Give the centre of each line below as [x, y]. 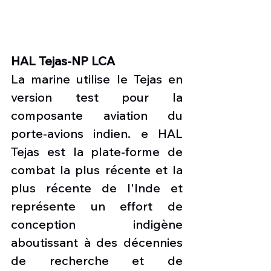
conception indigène [97, 224]
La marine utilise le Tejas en [97, 79]
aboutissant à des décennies [97, 242]
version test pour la [97, 97]
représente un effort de [97, 206]
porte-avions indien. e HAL [97, 133]
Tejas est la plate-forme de [97, 152]
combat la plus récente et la [97, 170]
